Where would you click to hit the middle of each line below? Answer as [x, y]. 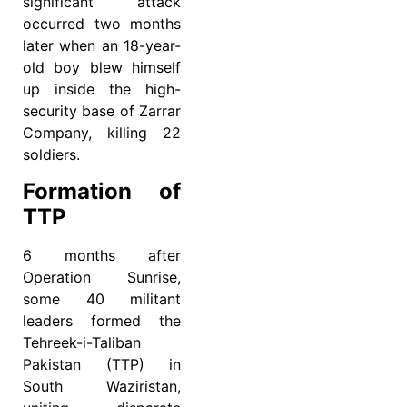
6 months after [102, 255]
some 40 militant [102, 298]
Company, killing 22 [102, 133]
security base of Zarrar [102, 111]
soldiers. [51, 155]
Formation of [102, 191]
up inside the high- [102, 89]
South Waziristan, [102, 386]
